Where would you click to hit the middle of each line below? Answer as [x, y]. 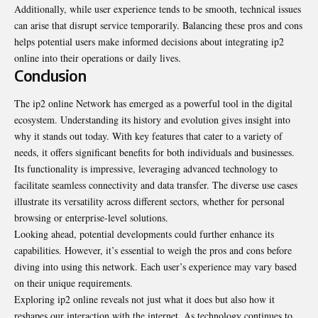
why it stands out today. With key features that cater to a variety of [148, 136]
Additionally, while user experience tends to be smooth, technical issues [158, 9]
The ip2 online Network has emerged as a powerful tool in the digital [153, 103]
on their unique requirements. [73, 283]
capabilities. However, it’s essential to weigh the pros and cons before [153, 250]
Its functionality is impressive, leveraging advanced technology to [146, 168]
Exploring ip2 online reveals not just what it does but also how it [144, 299]
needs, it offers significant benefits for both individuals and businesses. [154, 152]
